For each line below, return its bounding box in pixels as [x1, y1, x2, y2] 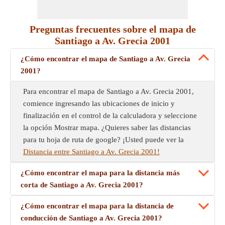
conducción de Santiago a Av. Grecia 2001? [21, 214, 162, 222]
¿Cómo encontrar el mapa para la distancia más [21, 169, 180, 177]
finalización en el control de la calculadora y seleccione [23, 111, 197, 120]
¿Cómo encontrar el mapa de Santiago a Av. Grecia [21, 55, 190, 63]
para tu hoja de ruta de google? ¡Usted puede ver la [23, 136, 184, 144]
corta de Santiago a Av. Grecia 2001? [21, 181, 143, 189]
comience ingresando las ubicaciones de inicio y [23, 99, 175, 107]
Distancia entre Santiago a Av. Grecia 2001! [23, 148, 160, 156]
